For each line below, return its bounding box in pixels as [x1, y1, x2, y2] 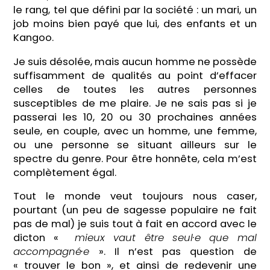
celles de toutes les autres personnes [13, 82, 257, 96]
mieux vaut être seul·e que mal [66, 231, 257, 245]
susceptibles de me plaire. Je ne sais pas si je [13, 96, 257, 110]
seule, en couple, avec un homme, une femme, [13, 124, 257, 138]
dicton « [13, 231, 66, 245]
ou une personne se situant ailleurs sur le [13, 137, 257, 152]
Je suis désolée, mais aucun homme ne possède [13, 54, 257, 69]
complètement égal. [13, 165, 117, 180]
